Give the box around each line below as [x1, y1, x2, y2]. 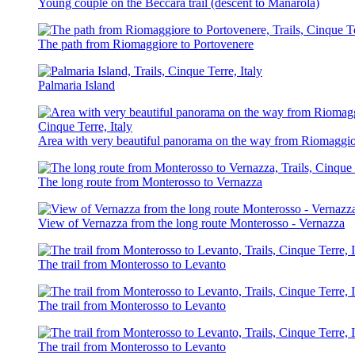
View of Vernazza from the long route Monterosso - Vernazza [38, 216, 345, 230]
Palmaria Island [38, 78, 115, 92]
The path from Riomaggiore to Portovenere [38, 36, 254, 51]
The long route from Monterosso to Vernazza [38, 174, 262, 189]
